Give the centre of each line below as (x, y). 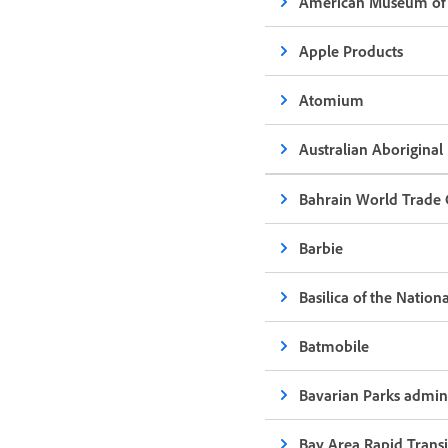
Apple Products (351, 51)
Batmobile (334, 346)
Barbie (321, 248)
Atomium (332, 100)
